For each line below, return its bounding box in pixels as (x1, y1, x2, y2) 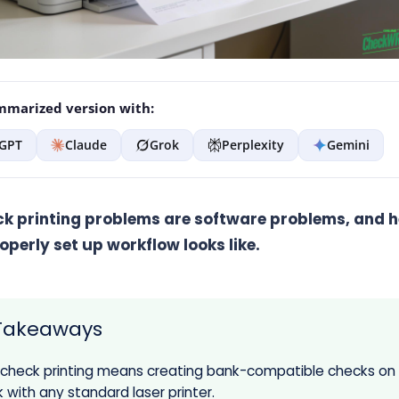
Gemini (326, 135, 370, 153)
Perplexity (221, 135, 284, 153)
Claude (64, 135, 107, 153)
